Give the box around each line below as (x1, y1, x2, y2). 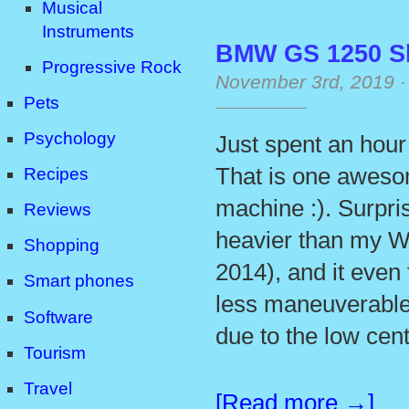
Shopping (24, 236, 100, 256)
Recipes (24, 164, 89, 184)
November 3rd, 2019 (215, 70, 394, 92)
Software (24, 307, 93, 327)
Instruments (42, 21, 134, 41)
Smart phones (24, 271, 134, 291)
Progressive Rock (42, 57, 182, 77)
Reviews (24, 200, 91, 220)
